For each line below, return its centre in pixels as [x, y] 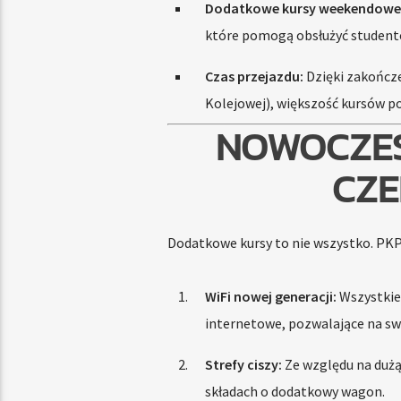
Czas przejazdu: [254, 76]
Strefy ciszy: [243, 365]
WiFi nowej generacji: [270, 297]
